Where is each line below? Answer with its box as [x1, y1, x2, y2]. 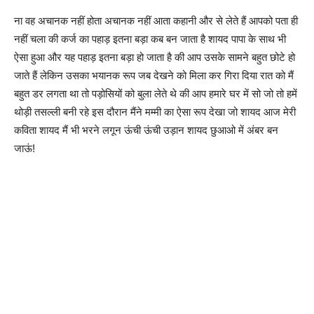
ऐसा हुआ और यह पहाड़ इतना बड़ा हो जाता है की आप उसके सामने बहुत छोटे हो [14, 50, 295, 64]
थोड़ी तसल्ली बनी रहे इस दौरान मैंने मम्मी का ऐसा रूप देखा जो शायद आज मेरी [14, 104, 296, 118]
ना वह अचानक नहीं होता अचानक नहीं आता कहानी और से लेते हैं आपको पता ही [14, 13, 298, 27]
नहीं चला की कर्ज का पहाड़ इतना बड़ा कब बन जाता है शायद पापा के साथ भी [14, 32, 286, 46]
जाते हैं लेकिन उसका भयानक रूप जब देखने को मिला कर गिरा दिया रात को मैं [14, 68, 294, 82]
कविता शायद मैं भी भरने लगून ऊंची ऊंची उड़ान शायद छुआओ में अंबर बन [14, 123, 278, 137]
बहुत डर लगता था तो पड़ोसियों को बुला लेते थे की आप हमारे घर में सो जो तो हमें [14, 86, 297, 100]
